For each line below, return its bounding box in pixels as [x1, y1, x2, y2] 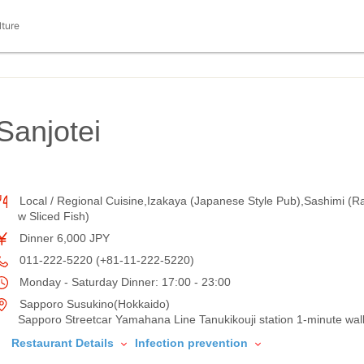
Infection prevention [135, 336, 251, 349]
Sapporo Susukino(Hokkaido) [16, 297, 170, 310]
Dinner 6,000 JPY [16, 232, 110, 245]
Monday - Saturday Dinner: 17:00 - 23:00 [16, 275, 231, 288]
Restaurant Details [11, 336, 117, 349]
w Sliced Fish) [18, 210, 89, 223]
